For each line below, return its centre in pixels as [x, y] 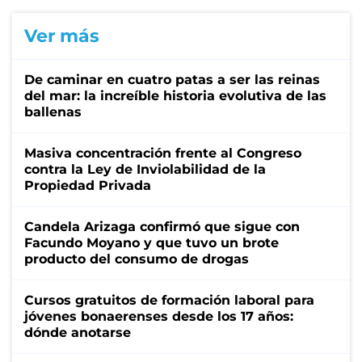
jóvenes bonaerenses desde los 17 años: [159, 316]
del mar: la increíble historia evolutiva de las [175, 95]
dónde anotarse [78, 332]
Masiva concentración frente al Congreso [163, 153]
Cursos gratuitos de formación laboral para [169, 300]
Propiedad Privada [88, 185]
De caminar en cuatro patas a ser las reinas [172, 79]
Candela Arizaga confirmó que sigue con [162, 226]
